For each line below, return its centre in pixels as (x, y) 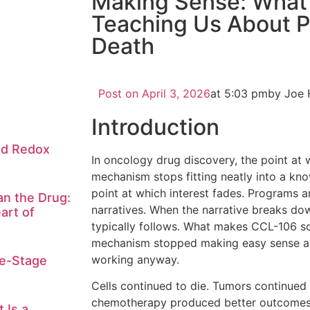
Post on (118, 93)
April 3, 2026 (176, 93)
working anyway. (135, 259)
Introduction (155, 127)
